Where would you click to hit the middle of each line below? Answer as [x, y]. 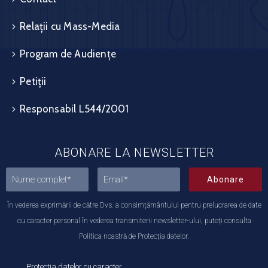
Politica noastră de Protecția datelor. [134, 236]
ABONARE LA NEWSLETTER [134, 152]
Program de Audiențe [68, 54]
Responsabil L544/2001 [74, 109]
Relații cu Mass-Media [70, 26]
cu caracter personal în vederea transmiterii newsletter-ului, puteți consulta [134, 220]
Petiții [33, 81]
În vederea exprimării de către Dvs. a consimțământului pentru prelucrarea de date [134, 205]
